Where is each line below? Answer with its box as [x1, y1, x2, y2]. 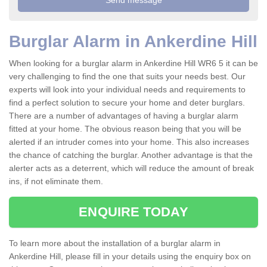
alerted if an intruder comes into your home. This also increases [9, 137, 249, 147]
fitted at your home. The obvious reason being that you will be [9, 124, 241, 134]
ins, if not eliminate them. [9, 176, 105, 187]
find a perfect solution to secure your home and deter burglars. [9, 98, 245, 108]
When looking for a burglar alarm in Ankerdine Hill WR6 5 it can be [9, 58, 258, 69]
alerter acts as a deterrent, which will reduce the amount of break [9, 163, 254, 173]
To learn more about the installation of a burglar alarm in [9, 238, 221, 249]
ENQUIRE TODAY [79, 204, 188, 220]
